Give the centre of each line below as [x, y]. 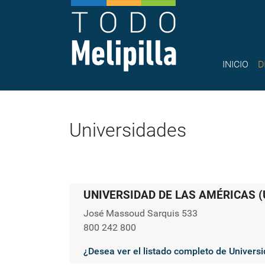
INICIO [236, 64]
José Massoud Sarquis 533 [140, 213]
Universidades [128, 130]
